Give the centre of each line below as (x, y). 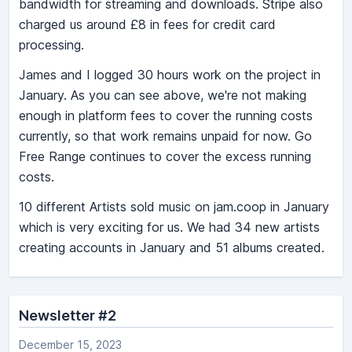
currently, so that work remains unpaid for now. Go (165, 136)
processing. (51, 45)
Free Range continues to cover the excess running (165, 157)
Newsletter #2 (68, 316)
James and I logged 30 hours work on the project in (170, 75)
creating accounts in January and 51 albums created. (172, 248)
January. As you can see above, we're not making (163, 95)
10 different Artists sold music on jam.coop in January (174, 207)
